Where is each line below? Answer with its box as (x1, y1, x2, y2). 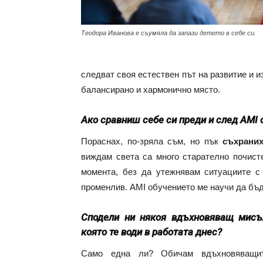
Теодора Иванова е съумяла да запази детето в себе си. (81, 29, 256, 36)
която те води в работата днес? (81, 226, 222, 238)
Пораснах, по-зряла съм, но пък (81, 136, 223, 146)
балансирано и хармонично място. (81, 85, 220, 95)
